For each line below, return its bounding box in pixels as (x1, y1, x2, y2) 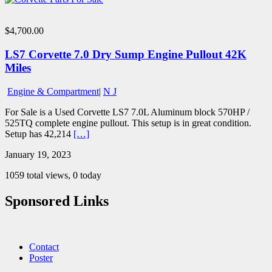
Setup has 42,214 (5, 128, 73, 139)
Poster (29, 253, 53, 263)
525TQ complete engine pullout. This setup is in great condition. (5, 117, 251, 128)
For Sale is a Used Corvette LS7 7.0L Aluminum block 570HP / (5, 106, 250, 117)
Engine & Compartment (7, 86, 99, 97)
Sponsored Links (5, 192, 109, 209)
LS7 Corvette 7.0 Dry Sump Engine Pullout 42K (5, 47, 246, 61)
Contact (29, 242, 59, 253)
